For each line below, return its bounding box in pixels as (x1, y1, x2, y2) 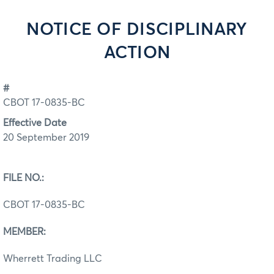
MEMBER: (3, 226, 46, 237)
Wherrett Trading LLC (3, 253, 102, 264)
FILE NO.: (3, 172, 44, 183)
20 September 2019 (3, 132, 89, 143)
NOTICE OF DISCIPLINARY (26, 21, 248, 39)
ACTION (103, 45, 171, 62)
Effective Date (3, 117, 67, 128)
